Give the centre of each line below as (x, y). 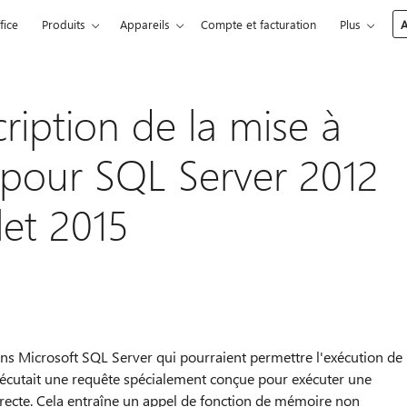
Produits (64, 24)
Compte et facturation (259, 24)
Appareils (145, 24)
